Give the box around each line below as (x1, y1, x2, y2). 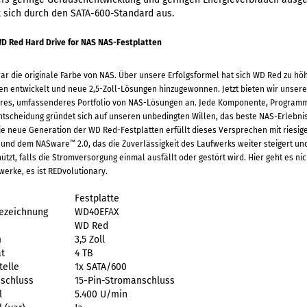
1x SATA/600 (74, 261, 127, 273)
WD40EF (74, 206, 108, 218)
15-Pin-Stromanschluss (74, 275, 175, 286)
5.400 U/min (74, 288, 127, 300)
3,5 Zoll (74, 234, 105, 245)
